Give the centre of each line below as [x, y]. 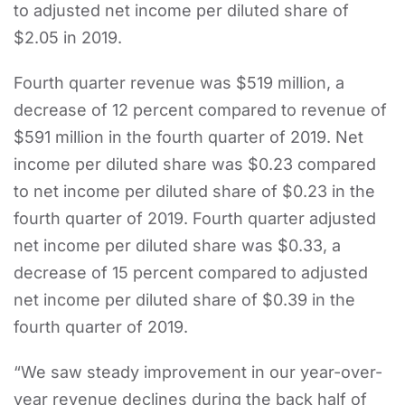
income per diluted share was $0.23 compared [195, 164]
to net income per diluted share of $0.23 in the [194, 191]
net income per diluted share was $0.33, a [177, 245]
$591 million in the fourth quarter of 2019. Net [188, 137]
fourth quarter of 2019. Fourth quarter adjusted [195, 218]
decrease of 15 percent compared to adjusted [191, 272]
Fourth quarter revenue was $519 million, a [179, 82]
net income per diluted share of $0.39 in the [184, 299]
